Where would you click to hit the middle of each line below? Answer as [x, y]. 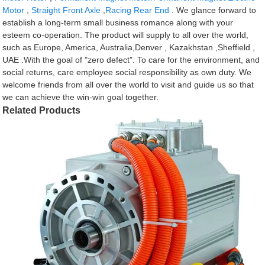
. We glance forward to [213, 10]
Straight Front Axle [66, 10]
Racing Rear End [138, 10]
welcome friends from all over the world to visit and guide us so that [128, 84]
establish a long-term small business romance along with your [118, 22]
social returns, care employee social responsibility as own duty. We [127, 72]
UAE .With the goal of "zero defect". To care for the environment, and [131, 59]
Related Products [42, 110]
